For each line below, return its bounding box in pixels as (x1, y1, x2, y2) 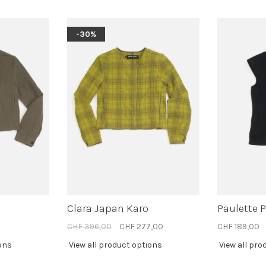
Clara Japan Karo (67, 202, 148, 216)
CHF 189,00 (217, 221, 259, 232)
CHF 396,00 (67, 221, 112, 232)
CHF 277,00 (119, 221, 163, 232)
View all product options (69, 240, 162, 251)
